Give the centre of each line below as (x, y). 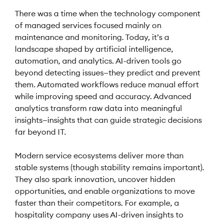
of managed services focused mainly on (88, 25)
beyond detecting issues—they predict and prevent (108, 73)
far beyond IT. (40, 132)
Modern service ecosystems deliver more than (99, 155)
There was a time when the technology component (108, 13)
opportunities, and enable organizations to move (105, 191)
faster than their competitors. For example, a (97, 203)
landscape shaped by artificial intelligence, (94, 49)
